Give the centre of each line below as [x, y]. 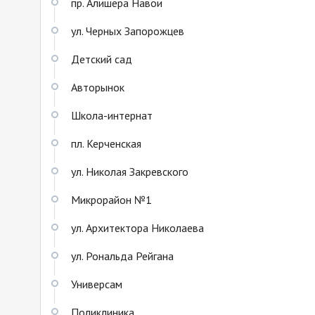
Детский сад [102, 59]
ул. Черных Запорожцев [128, 31]
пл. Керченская [106, 143]
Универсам [97, 284]
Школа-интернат [112, 115]
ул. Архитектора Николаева [137, 227]
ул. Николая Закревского [130, 171]
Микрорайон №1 [111, 199]
